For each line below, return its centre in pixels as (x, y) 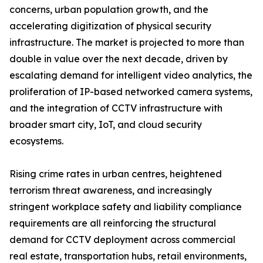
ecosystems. (36, 141)
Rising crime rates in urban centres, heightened (116, 174)
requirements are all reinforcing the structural (113, 223)
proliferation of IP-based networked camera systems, (131, 92)
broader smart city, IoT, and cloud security (106, 125)
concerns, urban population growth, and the (109, 10)
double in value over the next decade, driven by (119, 59)
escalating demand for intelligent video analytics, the (131, 75)
